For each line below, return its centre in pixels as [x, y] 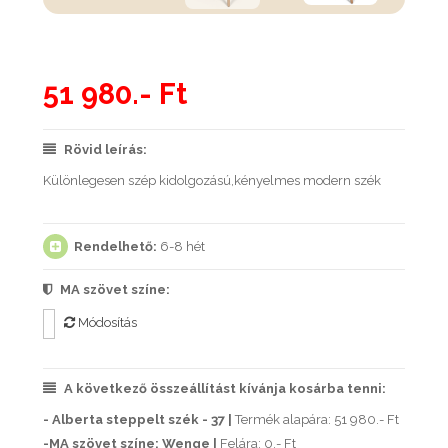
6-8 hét [181, 246]
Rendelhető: [115, 246]
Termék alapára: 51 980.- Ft [317, 419]
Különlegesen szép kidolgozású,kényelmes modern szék [212, 180]
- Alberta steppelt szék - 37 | [139, 419]
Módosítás [106, 322]
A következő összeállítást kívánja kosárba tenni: [225, 388]
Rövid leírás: [105, 149]
